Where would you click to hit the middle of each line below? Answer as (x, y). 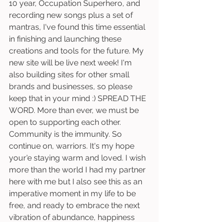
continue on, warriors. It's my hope (73, 146)
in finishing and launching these (66, 39)
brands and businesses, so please (72, 86)
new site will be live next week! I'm (71, 63)
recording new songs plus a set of (72, 15)
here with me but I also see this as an (77, 182)
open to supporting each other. (66, 122)
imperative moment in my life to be (73, 194)
